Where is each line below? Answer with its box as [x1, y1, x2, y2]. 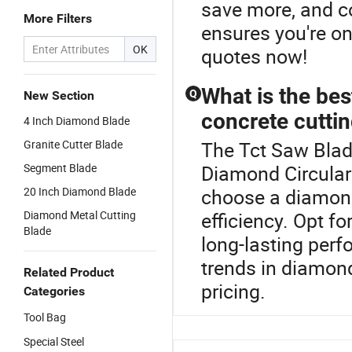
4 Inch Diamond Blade [24, 113, 130, 128]
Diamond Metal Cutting [24, 207, 136, 222]
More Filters [24, 11, 92, 26]
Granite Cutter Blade [24, 137, 123, 152]
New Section [24, 88, 94, 103]
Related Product [24, 265, 114, 280]
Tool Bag [24, 310, 66, 324]
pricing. [201, 278, 266, 304]
